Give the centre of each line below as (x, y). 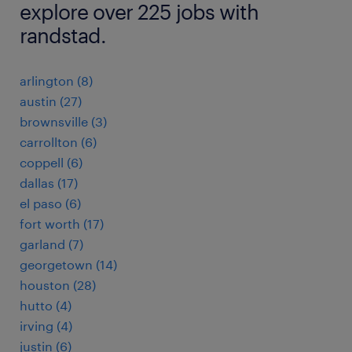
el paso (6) (50, 203)
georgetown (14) (68, 264)
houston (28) (58, 285)
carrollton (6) (58, 142)
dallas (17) (49, 183)
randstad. (63, 35)
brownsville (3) (63, 121)
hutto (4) (46, 305)
